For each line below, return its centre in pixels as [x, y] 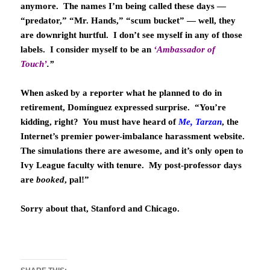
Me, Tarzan [200, 122]
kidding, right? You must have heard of [100, 122]
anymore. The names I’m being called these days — [124, 6]
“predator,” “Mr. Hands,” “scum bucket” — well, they [128, 21]
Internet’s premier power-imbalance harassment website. [134, 137]
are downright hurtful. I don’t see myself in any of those [132, 35]
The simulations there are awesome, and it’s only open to [132, 151]
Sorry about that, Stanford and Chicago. [100, 209]
